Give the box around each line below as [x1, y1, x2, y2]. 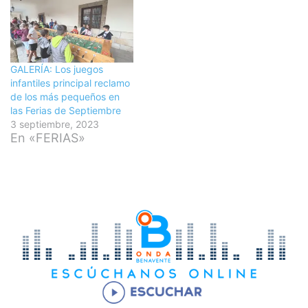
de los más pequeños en [10, 91, 120, 103]
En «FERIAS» [10, 131, 85, 146]
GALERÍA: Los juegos [10, 63, 103, 76]
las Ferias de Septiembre [10, 104, 121, 117]
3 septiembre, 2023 [10, 118, 99, 131]
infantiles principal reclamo [10, 77, 130, 89]
